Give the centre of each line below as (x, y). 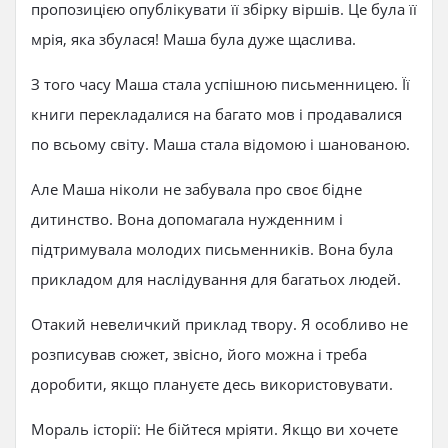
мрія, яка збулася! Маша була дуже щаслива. (193, 39)
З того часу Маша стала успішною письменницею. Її (220, 84)
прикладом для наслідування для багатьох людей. (216, 279)
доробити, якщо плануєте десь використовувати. (212, 384)
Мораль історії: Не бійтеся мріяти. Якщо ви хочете (214, 429)
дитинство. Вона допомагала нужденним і (187, 219)
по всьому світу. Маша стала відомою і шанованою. (220, 144)
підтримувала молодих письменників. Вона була (212, 249)
